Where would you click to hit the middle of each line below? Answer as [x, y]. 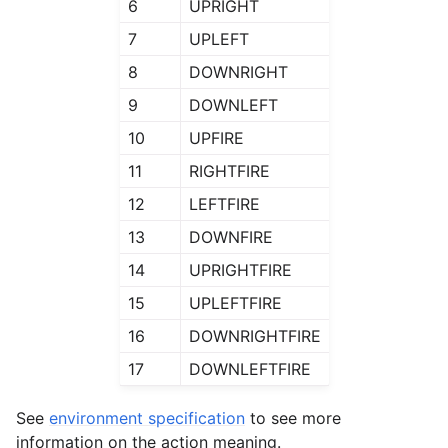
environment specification [147, 417]
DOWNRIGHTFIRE [254, 335]
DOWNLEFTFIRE [249, 368]
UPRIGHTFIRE [240, 269]
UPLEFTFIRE [235, 302]
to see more [293, 417]
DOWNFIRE [230, 236]
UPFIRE [216, 137]
